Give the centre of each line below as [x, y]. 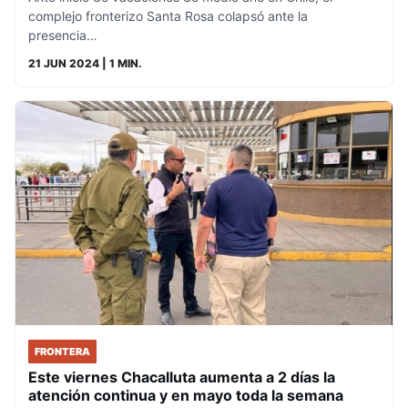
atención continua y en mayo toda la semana [186, 395]
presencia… [63, 35]
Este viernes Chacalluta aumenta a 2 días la [182, 377]
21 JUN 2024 [64, 63]
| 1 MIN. [121, 63]
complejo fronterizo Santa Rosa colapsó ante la [168, 15]
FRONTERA [62, 351]
